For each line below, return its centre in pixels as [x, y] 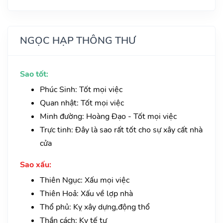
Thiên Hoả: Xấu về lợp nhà [86, 194]
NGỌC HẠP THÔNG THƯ [78, 41]
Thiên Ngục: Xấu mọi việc [85, 180]
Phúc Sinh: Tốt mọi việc [81, 90]
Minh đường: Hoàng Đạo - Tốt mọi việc [108, 117]
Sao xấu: [36, 165]
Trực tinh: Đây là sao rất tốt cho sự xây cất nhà [121, 130]
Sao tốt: [34, 74]
